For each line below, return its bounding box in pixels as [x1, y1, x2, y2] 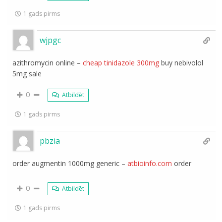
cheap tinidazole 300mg [83, 58, 160, 67]
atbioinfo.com [127, 159, 172, 168]
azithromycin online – [12, 58, 83, 67]
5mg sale [12, 69, 42, 78]
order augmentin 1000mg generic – [12, 159, 128, 168]
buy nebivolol [159, 58, 204, 67]
